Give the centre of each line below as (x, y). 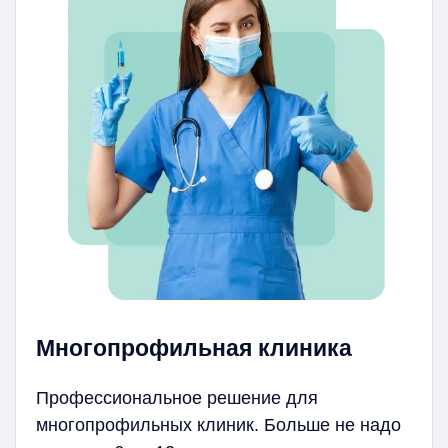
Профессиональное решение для (177, 398)
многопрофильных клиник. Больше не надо (218, 425)
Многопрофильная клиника (194, 348)
